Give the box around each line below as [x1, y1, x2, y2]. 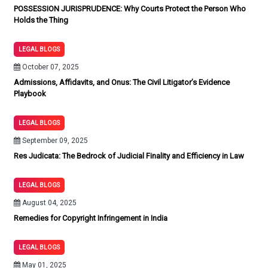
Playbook [14, 89, 46, 98]
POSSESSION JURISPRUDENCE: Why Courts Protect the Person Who [14, 4, 246, 13]
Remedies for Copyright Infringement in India [14, 214, 167, 223]
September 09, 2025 [20, 136, 88, 145]
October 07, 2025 [20, 63, 79, 71]
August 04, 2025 [20, 199, 77, 207]
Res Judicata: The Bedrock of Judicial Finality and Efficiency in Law [14, 151, 244, 160]
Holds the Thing [14, 16, 68, 25]
